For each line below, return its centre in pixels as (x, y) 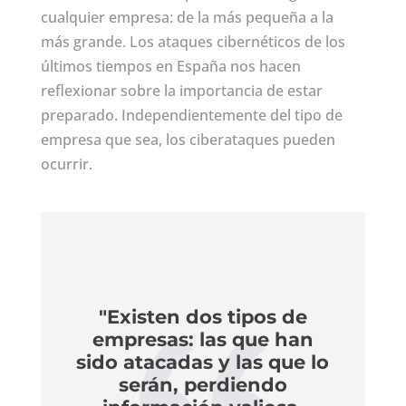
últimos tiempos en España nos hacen (170, 66)
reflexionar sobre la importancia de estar (181, 90)
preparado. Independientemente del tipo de (191, 115)
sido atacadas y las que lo (203, 362)
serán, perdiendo (203, 384)
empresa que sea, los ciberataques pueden (188, 139)
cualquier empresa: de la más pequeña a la (187, 17)
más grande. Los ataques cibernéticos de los (193, 41)
